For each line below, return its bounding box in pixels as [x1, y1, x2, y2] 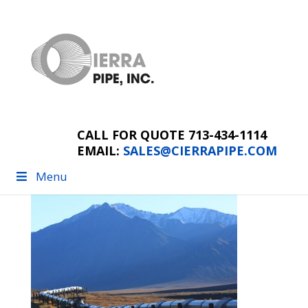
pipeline [30, 126, 116, 153]
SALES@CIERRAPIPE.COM [123, 142, 278, 159]
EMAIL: [77, 142, 124, 159]
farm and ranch [30, 96, 194, 123]
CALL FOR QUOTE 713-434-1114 [77, 126, 267, 143]
